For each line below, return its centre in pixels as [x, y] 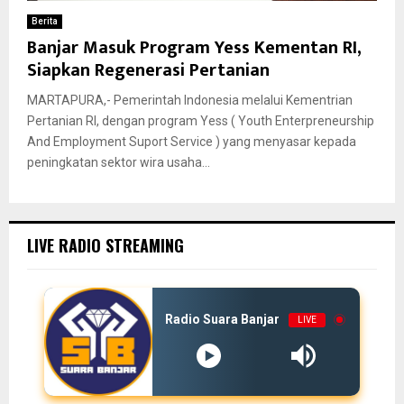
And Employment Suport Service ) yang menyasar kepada [192, 141]
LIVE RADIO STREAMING [106, 245]
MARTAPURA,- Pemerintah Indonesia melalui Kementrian [190, 100]
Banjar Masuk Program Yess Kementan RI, [194, 47]
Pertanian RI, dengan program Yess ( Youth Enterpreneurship [201, 120]
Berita [45, 21]
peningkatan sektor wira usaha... [119, 162]
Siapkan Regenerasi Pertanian [148, 70]
